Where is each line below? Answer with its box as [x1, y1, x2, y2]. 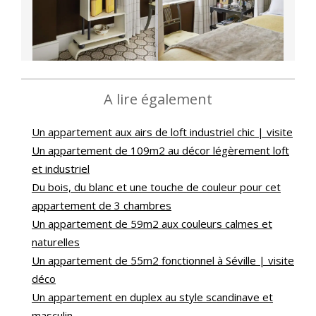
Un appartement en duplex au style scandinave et [32, 290, 273, 305]
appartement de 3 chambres [32, 198, 171, 213]
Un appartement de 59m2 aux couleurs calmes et [32, 217, 272, 231]
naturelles [32, 235, 80, 250]
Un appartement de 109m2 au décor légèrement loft [32, 143, 289, 158]
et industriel [32, 162, 90, 176]
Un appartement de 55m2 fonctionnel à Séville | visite [32, 253, 294, 268]
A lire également [104, 90, 212, 109]
